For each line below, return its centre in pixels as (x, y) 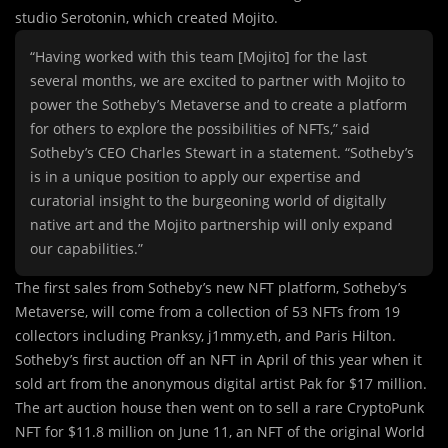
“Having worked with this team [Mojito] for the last (198, 57)
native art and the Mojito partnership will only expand (211, 225)
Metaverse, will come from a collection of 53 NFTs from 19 (207, 312)
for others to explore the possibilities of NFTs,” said (200, 129)
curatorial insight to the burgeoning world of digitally (208, 201)
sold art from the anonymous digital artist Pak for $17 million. (221, 384)
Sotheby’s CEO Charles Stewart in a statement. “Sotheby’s (222, 153)
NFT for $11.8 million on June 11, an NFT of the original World (220, 432)
